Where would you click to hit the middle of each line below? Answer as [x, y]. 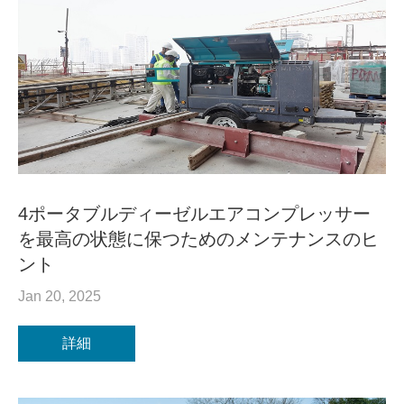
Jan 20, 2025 [60, 297]
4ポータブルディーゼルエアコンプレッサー [194, 214]
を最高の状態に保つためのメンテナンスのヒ [198, 239]
